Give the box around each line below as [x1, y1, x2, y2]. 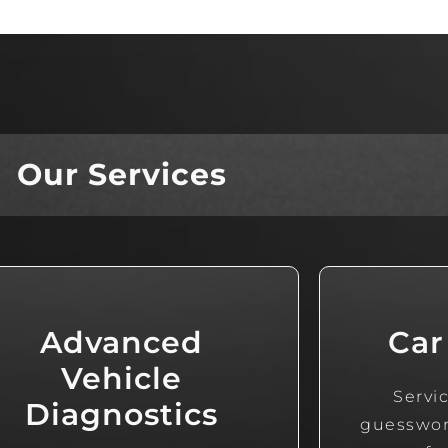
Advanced [40, 324, 204, 362]
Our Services [17, 156, 227, 194]
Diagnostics [25, 396, 219, 434]
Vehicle [61, 360, 183, 398]
